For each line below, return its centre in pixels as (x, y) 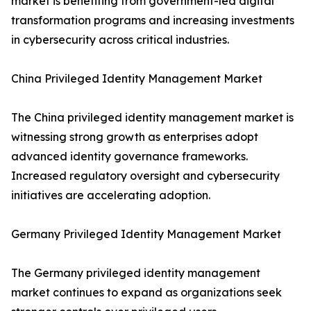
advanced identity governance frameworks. (129, 157)
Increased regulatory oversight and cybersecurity (145, 176)
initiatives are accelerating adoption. (111, 195)
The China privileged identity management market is (152, 118)
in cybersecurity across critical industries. (120, 40)
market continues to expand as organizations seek (146, 293)
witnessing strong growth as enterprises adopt (135, 137)
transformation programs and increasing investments (153, 20)
